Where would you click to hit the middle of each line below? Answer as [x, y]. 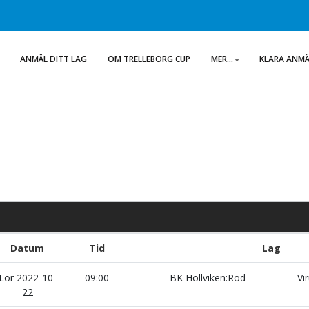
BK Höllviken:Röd [209, 278]
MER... [222, 59]
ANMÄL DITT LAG [53, 59]
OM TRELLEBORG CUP [149, 59]
